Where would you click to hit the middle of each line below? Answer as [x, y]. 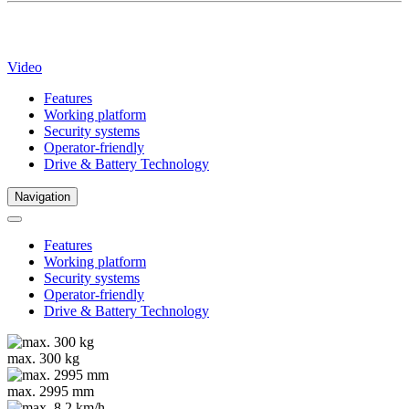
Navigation [42, 196]
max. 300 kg [43, 358]
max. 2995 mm [51, 391]
